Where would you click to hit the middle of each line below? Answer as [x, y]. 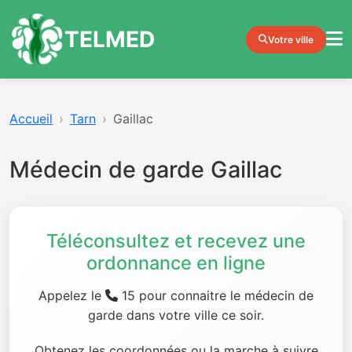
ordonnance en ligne [176, 263]
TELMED [110, 39]
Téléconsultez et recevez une [176, 241]
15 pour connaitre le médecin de [216, 295]
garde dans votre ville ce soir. [176, 315]
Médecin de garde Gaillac [146, 169]
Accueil [31, 119]
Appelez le [72, 295]
